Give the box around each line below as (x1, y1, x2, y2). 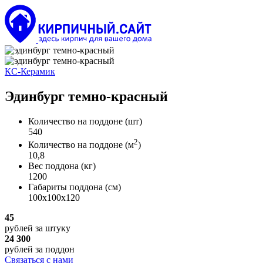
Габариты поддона (28, 182, 105, 193)
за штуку (33, 223, 70, 234)
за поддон (33, 244, 75, 255)
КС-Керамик (5, 66, 55, 76)
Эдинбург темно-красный (5, 88, 168, 104)
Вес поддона (28, 161, 81, 171)
